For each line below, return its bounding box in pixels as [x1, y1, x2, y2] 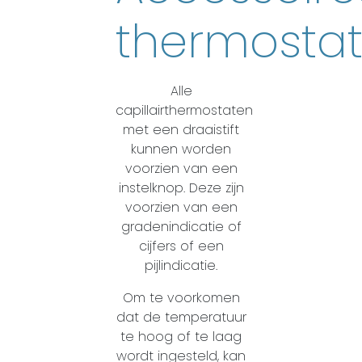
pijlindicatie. [145, 256, 217, 275]
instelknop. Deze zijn [118, 179, 244, 197]
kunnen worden [131, 140, 231, 158]
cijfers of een [138, 237, 224, 255]
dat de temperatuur [116, 308, 246, 326]
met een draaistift [123, 120, 239, 139]
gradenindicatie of [120, 217, 242, 236]
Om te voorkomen [122, 288, 240, 307]
